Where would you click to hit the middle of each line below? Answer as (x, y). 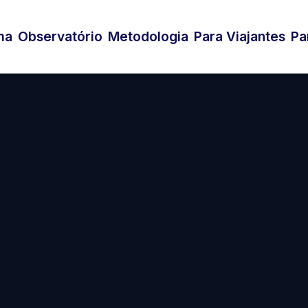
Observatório (60, 36)
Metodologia (148, 36)
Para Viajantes (240, 36)
